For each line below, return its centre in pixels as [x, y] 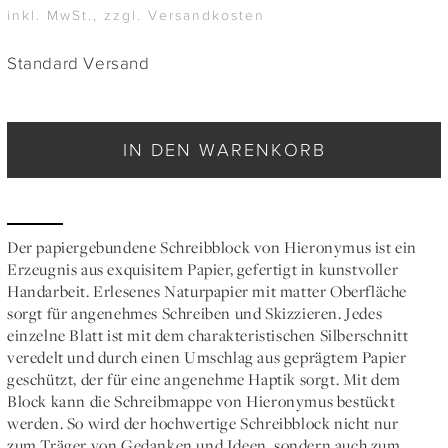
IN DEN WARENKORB [224, 149]
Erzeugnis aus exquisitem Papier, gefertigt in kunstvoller [203, 269]
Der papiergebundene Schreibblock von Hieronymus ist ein [212, 247]
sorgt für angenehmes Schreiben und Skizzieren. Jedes [195, 313]
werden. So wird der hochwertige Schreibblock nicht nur [203, 423]
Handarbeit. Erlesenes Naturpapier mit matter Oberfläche [207, 291]
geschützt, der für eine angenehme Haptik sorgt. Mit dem [204, 379]
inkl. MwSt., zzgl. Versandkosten [136, 14]
